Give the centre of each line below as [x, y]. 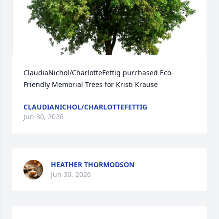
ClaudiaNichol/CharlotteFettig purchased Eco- [99, 73]
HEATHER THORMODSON [93, 164]
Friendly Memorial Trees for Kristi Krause [91, 84]
